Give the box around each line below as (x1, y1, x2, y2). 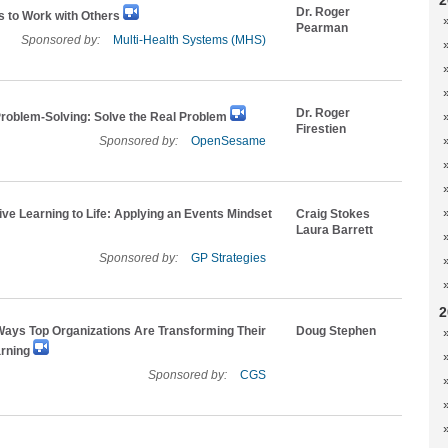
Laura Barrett (296, 223, 373, 237)
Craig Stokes (296, 207, 370, 221)
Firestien (296, 122, 346, 136)
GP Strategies (191, 251, 266, 265)
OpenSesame (191, 134, 266, 148)
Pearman (296, 21, 348, 35)
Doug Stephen (296, 324, 376, 338)
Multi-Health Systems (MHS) (113, 33, 266, 47)
